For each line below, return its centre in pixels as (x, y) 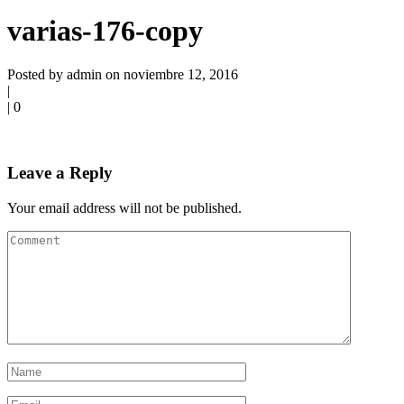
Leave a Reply (60, 172)
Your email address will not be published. (124, 207)
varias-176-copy (105, 30)
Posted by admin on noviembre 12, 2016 (123, 75)
